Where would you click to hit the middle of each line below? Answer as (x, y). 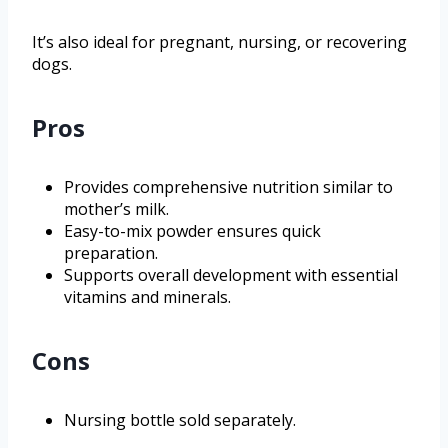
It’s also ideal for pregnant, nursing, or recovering (219, 42)
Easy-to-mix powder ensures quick (192, 231)
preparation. (111, 253)
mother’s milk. (116, 209)
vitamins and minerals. (147, 297)
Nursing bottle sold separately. (180, 420)
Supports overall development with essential (231, 275)
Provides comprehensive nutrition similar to (228, 187)
